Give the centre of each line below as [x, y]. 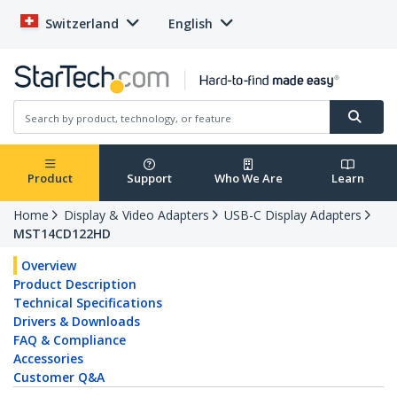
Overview [49, 266]
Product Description [75, 284]
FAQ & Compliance [70, 340]
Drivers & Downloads [77, 322]
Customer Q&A [59, 378]
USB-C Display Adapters [293, 215]
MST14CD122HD [62, 234]
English [191, 23]
